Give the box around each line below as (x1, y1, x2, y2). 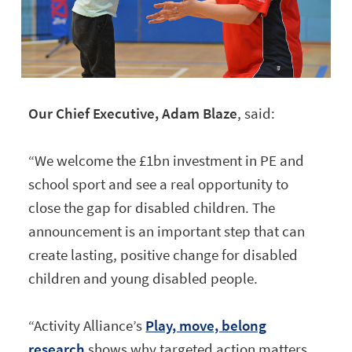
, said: (237, 103, 276, 123)
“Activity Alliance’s (28, 315, 146, 335)
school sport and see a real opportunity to (28, 174, 289, 193)
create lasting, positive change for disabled (28, 244, 299, 264)
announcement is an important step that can (28, 221, 306, 240)
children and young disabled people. (28, 268, 258, 288)
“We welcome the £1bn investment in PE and (28, 150, 305, 170)
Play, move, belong (145, 315, 267, 335)
